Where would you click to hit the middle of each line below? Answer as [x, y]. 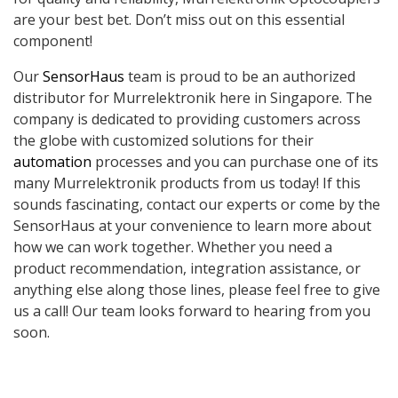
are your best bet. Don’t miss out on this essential [179, 20]
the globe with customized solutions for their [163, 141]
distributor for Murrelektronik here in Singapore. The [193, 98]
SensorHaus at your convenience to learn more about [192, 226]
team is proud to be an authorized [240, 77]
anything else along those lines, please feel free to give [197, 290]
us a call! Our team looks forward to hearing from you [192, 311]
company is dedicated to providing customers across [187, 119]
